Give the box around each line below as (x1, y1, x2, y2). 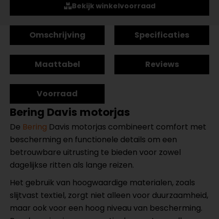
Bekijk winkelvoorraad (71, 1, 155, 11)
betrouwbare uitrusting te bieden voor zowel (10, 147, 181, 158)
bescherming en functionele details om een (10, 134, 177, 145)
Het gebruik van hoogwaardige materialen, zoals (10, 177, 195, 188)
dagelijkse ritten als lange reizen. (10, 159, 134, 171)
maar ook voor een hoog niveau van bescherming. (10, 202, 202, 214)
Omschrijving (29, 29, 86, 41)
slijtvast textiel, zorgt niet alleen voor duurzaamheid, (10, 190, 208, 201)
